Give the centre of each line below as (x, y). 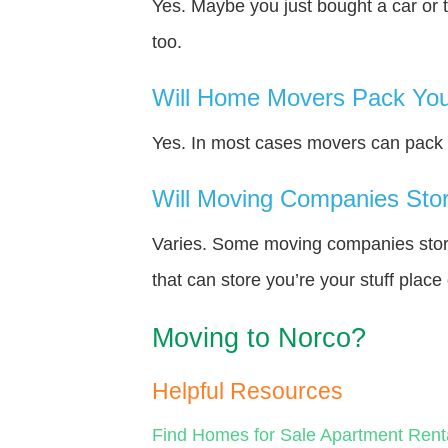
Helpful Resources (247, 391)
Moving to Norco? (259, 337)
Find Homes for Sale (234, 434)
